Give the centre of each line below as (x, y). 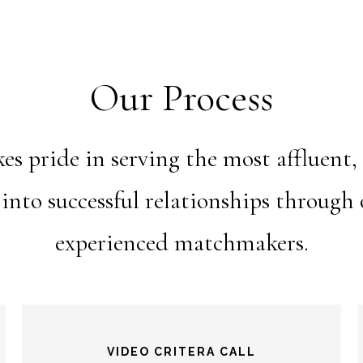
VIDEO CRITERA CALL (181, 351)
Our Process (181, 98)
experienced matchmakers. (181, 242)
